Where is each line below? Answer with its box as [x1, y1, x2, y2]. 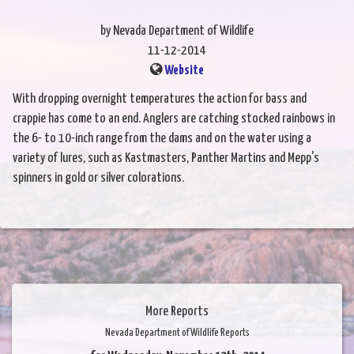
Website [164, 64, 204, 78]
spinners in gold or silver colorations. [13, 171, 184, 186]
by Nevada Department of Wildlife [100, 24, 254, 39]
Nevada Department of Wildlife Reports [104, 328, 250, 339]
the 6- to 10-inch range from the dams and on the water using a [13, 132, 311, 146]
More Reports [145, 305, 209, 319]
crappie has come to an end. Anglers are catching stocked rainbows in [13, 112, 335, 126]
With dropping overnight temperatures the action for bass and [13, 92, 307, 107]
